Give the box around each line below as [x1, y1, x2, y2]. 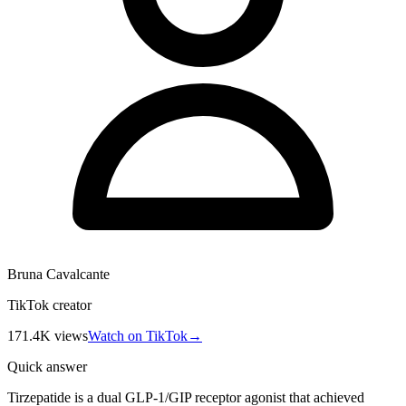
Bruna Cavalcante [7, 266, 110, 282]
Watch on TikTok [88, 327, 188, 343]
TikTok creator [7, 296, 92, 313]
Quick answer [7, 358, 87, 374]
